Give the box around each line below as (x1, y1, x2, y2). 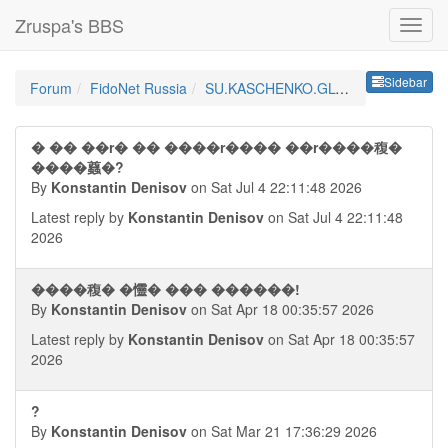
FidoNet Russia (90, 78, 187, 98)
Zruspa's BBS (15, 12, 124, 38)
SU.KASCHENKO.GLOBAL (205, 78, 335, 98)
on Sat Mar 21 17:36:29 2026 (187, 421, 377, 441)
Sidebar (384, 73, 427, 91)
